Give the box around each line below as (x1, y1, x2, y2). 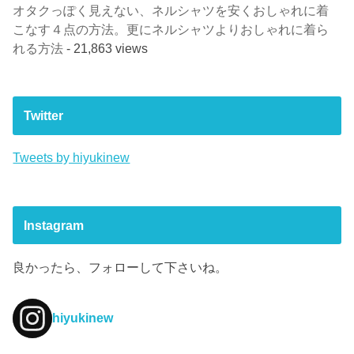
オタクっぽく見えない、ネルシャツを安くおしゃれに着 (13, 2, 330, 17)
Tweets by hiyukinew (13, 150, 130, 165)
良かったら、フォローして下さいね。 (13, 259, 228, 274)
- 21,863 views (63, 40, 149, 55)
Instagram (23, 218, 84, 233)
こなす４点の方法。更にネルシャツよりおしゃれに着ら (13, 21, 330, 36)
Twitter (23, 108, 63, 123)
